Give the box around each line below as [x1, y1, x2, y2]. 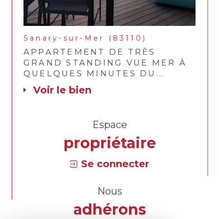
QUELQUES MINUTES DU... [23, 68, 166, 79]
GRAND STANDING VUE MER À [23, 58, 187, 68]
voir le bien [40, 84, 91, 96]
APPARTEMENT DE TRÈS [23, 47, 156, 57]
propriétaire [63, 134, 156, 153]
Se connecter [81, 158, 150, 170]
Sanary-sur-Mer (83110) [23, 34, 147, 43]
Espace [99, 119, 127, 131]
